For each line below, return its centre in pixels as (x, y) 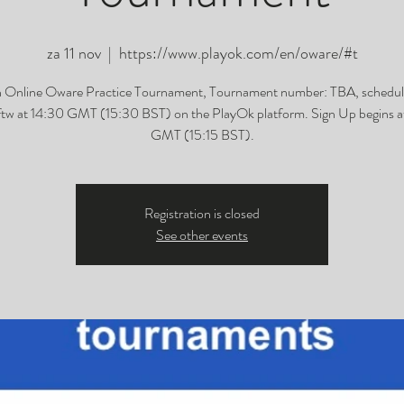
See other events (202, 235)
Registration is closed (202, 213)
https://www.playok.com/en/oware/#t (238, 53)
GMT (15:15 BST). (202, 135)
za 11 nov (73, 53)
